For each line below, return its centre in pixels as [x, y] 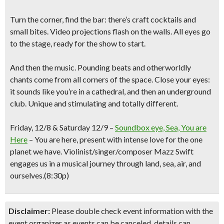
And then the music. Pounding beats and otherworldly [100, 67]
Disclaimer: [29, 211]
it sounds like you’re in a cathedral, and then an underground [110, 91]
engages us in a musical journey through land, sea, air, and [105, 163]
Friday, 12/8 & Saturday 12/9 [60, 127]
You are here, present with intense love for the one [118, 139]
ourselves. [27, 175]
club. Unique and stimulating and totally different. [94, 103]
